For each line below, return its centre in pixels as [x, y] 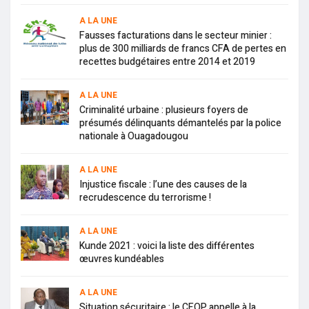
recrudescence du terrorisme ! [145, 198]
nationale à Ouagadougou [134, 137]
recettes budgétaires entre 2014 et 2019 [167, 62]
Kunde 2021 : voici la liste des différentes [167, 246]
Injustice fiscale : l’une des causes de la [163, 185]
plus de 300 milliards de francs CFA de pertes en [183, 49]
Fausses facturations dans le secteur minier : [176, 36]
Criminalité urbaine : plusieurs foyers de [164, 110]
